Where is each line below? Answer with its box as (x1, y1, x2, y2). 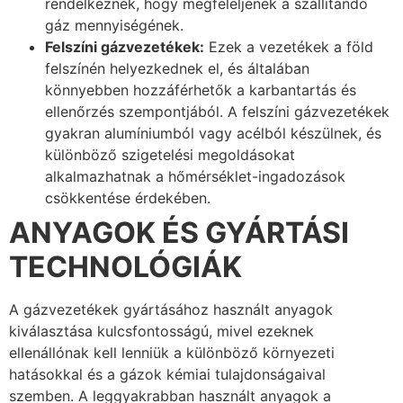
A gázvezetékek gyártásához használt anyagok (9, 300, 333, 319)
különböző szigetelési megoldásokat (45, 146, 295, 165)
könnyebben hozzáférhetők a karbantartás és (45, 81, 356, 100)
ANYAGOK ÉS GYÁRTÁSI (9, 215, 349, 251)
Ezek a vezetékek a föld (204, 38, 373, 57)
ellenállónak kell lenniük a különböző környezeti (9, 344, 335, 363)
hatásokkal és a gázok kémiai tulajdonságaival (9, 365, 326, 384)
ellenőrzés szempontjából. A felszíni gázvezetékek (45, 103, 390, 121)
